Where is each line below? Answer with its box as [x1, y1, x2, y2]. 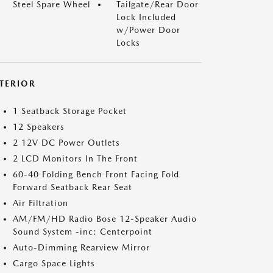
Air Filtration [13, 198, 68, 208]
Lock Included [116, 12, 176, 22]
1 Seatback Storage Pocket [13, 106, 127, 116]
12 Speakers [13, 122, 65, 132]
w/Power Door [116, 25, 180, 35]
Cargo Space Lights [13, 258, 95, 268]
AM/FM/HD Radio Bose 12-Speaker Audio [13, 214, 197, 224]
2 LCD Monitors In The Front [13, 154, 138, 163]
